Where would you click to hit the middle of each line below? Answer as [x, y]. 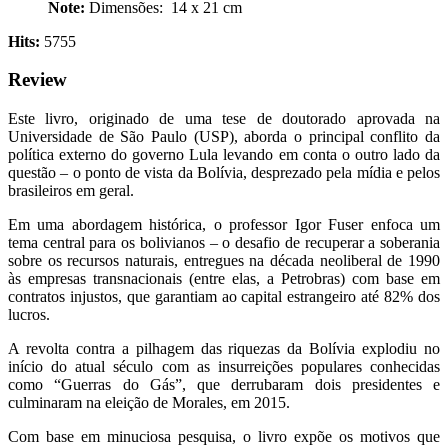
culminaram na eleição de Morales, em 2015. [149, 403]
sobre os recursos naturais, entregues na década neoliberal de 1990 [224, 261]
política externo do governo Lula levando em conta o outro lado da [224, 155]
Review [37, 80]
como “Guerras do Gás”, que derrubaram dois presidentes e [224, 385]
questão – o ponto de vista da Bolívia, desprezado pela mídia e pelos [224, 173]
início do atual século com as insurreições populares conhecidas [224, 367]
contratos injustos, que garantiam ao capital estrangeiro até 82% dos [224, 297]
